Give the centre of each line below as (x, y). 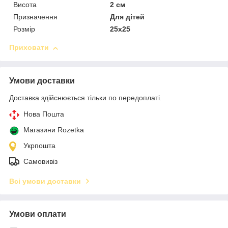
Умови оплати (38, 214)
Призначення (35, 17)
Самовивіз (40, 162)
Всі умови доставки (45, 181)
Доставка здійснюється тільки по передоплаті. (85, 98)
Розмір (24, 29)
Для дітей (127, 17)
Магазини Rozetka (54, 130)
